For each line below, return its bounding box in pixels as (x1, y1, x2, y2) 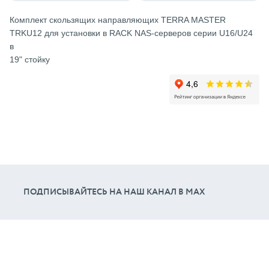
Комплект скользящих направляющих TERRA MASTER (10, 15, 226, 25)
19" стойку (10, 55, 50, 64)
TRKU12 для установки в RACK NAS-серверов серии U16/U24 (10, 28, 253, 38)
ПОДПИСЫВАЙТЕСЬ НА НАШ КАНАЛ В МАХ (23, 187, 205, 196)
